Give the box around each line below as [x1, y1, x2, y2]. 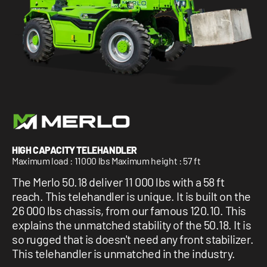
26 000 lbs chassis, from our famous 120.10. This [12, 203, 246, 218]
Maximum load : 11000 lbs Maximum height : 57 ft [12, 155, 201, 166]
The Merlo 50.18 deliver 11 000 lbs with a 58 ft [12, 175, 225, 189]
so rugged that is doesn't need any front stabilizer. [12, 232, 254, 246]
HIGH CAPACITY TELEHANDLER [12, 144, 137, 156]
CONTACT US [27, 48, 74, 58]
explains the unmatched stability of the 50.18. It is [12, 218, 252, 232]
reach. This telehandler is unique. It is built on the [12, 189, 251, 203]
